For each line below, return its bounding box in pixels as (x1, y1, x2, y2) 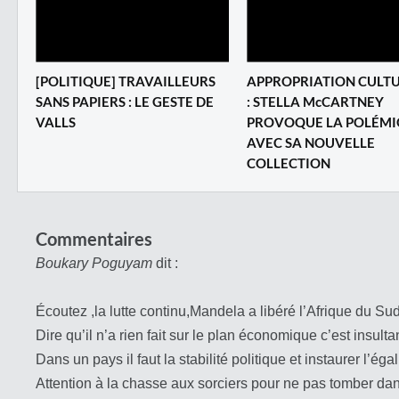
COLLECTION (247, 154, 330, 171)
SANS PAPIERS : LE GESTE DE (36, 93, 214, 110)
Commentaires (36, 227, 152, 249)
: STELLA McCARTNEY (247, 93, 384, 110)
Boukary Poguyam (36, 255, 152, 271)
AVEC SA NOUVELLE (247, 134, 375, 151)
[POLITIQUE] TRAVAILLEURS (36, 72, 216, 89)
